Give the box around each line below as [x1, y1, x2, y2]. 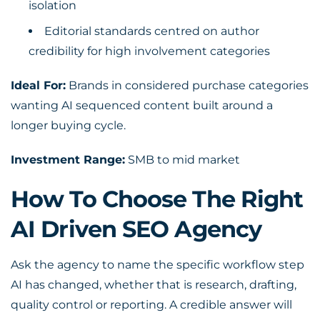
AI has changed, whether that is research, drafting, [11, 278, 296, 291]
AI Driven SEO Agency [11, 215, 262, 243]
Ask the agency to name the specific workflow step [11, 258, 304, 271]
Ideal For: [11, 79, 66, 92]
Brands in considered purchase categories [66, 79, 309, 92]
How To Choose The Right [11, 185, 304, 213]
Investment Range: [11, 153, 125, 166]
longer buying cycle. [11, 119, 126, 132]
